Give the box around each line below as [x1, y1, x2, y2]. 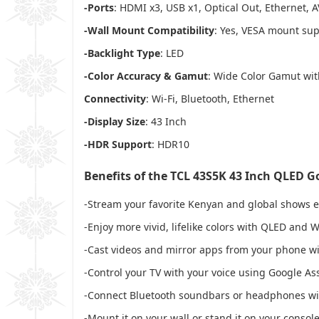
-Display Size [84, 114, 145, 128]
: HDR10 [152, 137, 189, 151]
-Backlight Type [84, 46, 160, 60]
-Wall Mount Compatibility [84, 23, 214, 37]
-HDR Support [84, 137, 152, 151]
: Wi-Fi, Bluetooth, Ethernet [146, 91, 274, 105]
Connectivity [84, 91, 146, 105]
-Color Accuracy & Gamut [84, 68, 208, 83]
